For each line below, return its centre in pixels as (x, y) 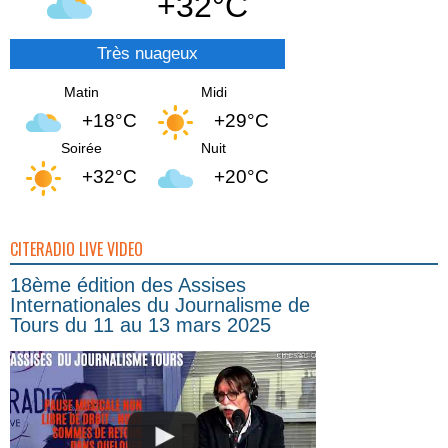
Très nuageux (147, 53)
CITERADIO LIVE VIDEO (76, 248)
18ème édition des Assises (128, 284)
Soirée (81, 147)
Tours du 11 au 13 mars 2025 (140, 324)
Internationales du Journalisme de (160, 304)
